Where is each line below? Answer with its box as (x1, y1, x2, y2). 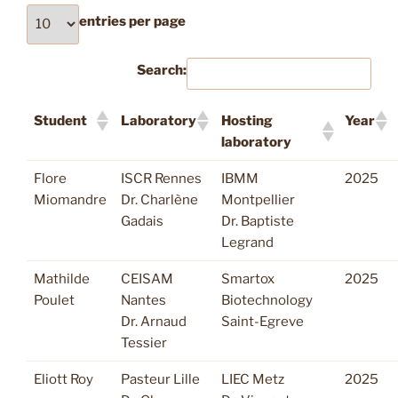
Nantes (121, 291, 166, 308)
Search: (137, 62, 187, 79)
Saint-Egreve (221, 313, 304, 330)
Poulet (34, 291, 75, 308)
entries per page (79, 12, 186, 29)
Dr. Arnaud (121, 313, 187, 330)
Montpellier (221, 191, 295, 208)
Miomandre (34, 191, 107, 208)
